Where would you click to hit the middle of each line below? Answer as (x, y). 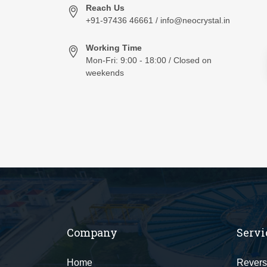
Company (92, 232)
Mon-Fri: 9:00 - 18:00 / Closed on (149, 60)
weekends (105, 73)
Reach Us (105, 8)
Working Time (114, 48)
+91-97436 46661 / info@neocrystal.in (158, 20)
